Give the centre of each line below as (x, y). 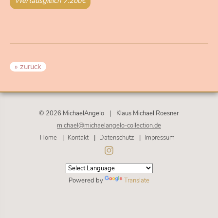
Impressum (159, 138)
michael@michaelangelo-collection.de (109, 126)
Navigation (124, 137)
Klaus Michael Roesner (148, 113)
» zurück (28, 67)
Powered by (87, 181)
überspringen (127, 149)
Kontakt (78, 138)
